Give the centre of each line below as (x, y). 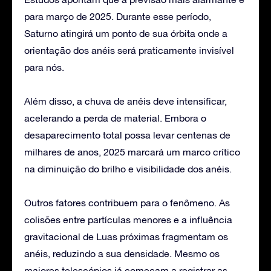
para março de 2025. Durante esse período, (118, 16)
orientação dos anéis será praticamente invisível (129, 50)
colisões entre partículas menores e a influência (128, 219)
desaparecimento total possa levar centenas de (127, 135)
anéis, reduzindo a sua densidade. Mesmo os (122, 253)
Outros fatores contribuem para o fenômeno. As (127, 202)
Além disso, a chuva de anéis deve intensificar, (126, 101)
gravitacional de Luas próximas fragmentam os (126, 236)
